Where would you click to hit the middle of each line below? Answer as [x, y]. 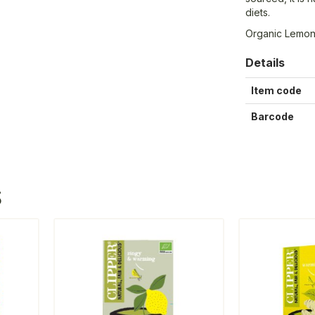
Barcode [273, 116]
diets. [258, 12]
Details [265, 62]
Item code [277, 90]
